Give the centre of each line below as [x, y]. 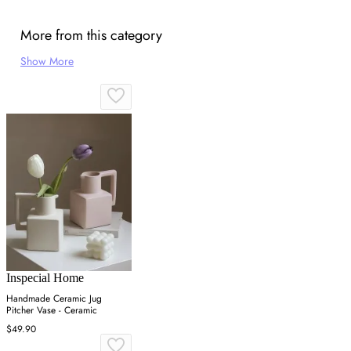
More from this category [91, 35]
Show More [47, 61]
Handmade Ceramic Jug [54, 298]
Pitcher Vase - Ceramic [52, 310]
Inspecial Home [45, 277]
